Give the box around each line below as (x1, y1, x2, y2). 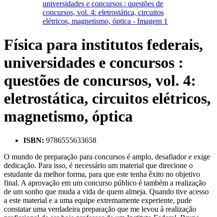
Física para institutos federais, (4, 36, 203, 54)
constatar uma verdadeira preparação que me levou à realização (4, 204, 196, 213)
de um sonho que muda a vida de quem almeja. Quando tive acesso (4, 187, 209, 196)
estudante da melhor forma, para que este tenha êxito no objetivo (4, 170, 200, 178)
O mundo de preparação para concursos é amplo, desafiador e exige (4, 152, 210, 161)
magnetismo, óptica (4, 108, 133, 125)
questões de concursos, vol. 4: (4, 72, 196, 90)
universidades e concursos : (4, 54, 184, 72)
